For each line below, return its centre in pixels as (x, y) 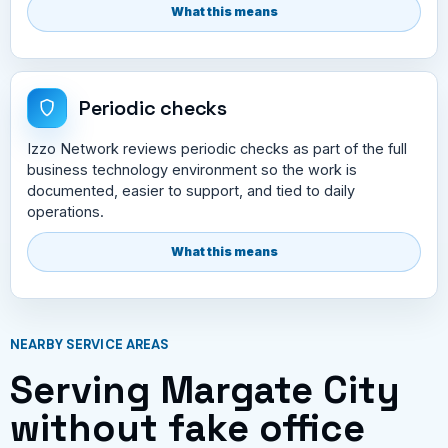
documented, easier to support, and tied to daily (191, 190)
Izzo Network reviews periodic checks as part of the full (217, 148)
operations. (65, 211)
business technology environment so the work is (192, 169)
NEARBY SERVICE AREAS (90, 344)
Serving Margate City (205, 389)
